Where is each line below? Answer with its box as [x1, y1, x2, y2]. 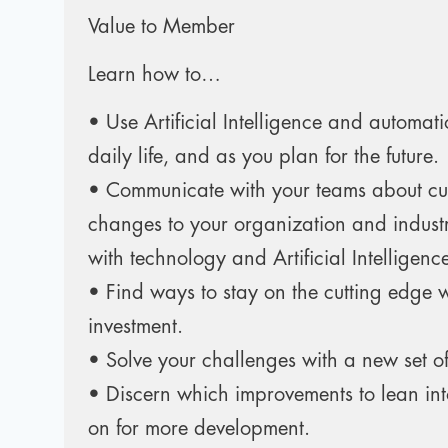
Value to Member [88, 16, 235, 37]
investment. [88, 316, 183, 337]
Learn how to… [88, 64, 221, 85]
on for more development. [88, 418, 310, 439]
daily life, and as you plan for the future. [88, 146, 439, 167]
